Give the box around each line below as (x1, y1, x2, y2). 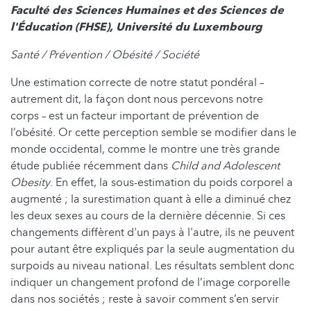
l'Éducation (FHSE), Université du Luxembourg (10, 19, 262, 35)
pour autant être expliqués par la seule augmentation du (10, 241, 294, 257)
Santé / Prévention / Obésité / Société (10, 47, 199, 62)
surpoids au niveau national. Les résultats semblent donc (10, 258, 294, 274)
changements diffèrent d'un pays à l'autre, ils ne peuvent (10, 224, 294, 240)
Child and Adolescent (171, 158, 280, 174)
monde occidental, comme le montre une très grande (10, 141, 280, 157)
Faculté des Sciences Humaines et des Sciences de (10, 2, 284, 18)
